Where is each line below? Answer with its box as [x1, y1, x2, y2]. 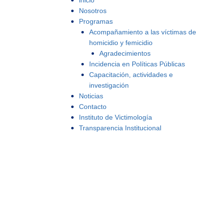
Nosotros [79, 7, 107, 15]
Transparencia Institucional [79, 124, 161, 132]
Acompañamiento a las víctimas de [89, 28, 196, 36]
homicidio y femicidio [89, 39, 153, 46]
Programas [79, 17, 113, 25]
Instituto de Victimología [79, 113, 152, 121]
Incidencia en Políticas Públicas [89, 60, 185, 68]
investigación [89, 81, 129, 89]
